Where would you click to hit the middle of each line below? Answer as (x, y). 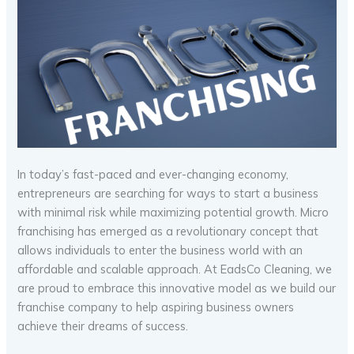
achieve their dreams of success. (103, 326)
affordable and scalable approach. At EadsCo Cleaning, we (175, 269)
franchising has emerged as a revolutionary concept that (168, 231)
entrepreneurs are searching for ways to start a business (168, 193)
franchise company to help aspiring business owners (156, 307)
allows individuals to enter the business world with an (160, 250)
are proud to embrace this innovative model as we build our (177, 288)
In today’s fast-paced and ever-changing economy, (153, 174)
